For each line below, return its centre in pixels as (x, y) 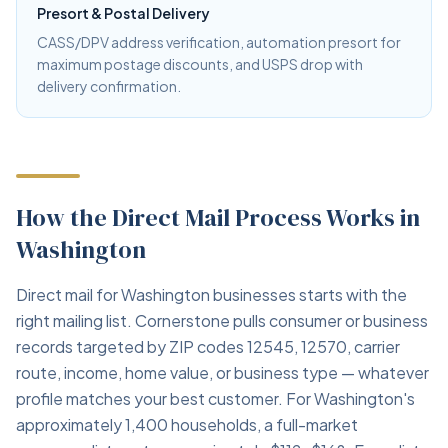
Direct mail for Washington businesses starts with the (211, 294)
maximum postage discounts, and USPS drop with (200, 64)
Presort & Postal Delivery (123, 13)
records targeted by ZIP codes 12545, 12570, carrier (208, 346)
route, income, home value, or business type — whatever (222, 372)
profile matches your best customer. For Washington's (215, 398)
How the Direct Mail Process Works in (218, 217)
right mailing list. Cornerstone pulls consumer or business (222, 320)
